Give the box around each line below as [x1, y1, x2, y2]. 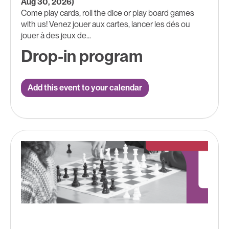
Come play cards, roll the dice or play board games [21, 8, 194, 18]
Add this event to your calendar [28, 82, 142, 93]
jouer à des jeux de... [21, 30, 91, 40]
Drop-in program [21, 45, 143, 66]
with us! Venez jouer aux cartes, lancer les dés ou [21, 19, 190, 29]
